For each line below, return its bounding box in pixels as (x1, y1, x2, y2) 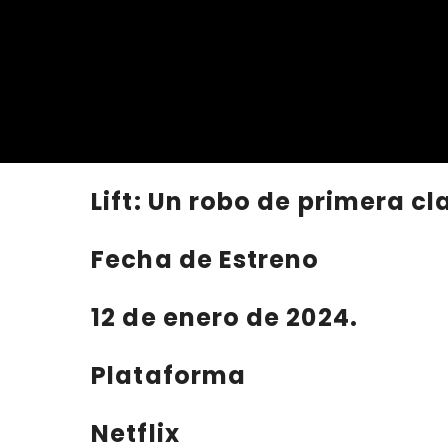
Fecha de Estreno (91, 242, 320, 276)
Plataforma (91, 358, 246, 392)
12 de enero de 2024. (91, 300, 358, 334)
